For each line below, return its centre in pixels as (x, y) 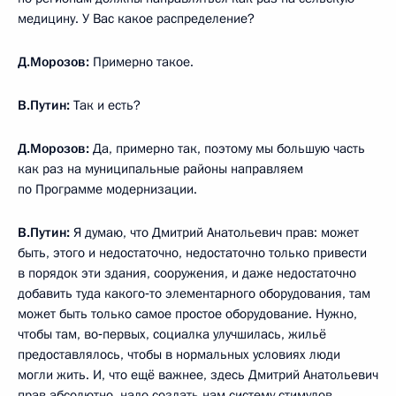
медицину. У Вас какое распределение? (136, 19)
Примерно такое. (141, 62)
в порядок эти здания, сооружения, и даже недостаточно (187, 274)
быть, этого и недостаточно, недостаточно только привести (192, 253)
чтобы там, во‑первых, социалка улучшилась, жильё (172, 335)
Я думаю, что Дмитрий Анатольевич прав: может (214, 233)
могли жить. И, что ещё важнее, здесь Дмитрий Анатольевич (198, 375)
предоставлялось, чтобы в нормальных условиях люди (179, 355)
